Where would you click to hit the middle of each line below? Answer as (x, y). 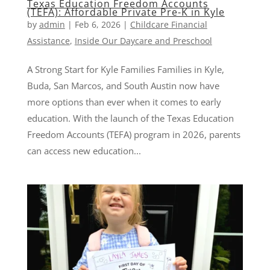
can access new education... (84, 151)
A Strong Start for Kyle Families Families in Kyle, (125, 70)
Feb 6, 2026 (97, 25)
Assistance (48, 41)
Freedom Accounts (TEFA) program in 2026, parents (133, 135)
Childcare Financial (168, 25)
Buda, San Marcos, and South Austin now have (123, 86)
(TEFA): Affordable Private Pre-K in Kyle (126, 12)
